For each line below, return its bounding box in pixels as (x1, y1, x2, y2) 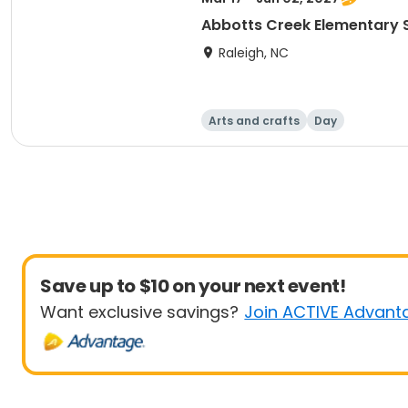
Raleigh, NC (219, 44, 289, 62)
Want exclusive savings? (40, 301, 239, 323)
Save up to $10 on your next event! (40, 273, 346, 299)
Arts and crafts (209, 113, 300, 128)
